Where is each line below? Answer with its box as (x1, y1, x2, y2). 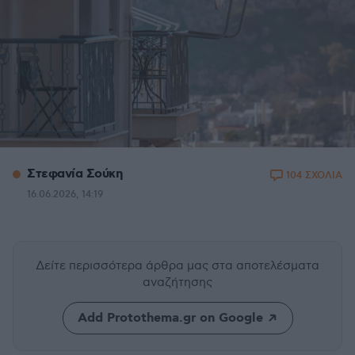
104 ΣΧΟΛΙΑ (286, 170, 342, 181)
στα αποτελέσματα (212, 258, 319, 273)
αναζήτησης (143, 275, 212, 289)
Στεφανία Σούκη (27, 166, 122, 182)
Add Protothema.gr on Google (77, 310, 263, 326)
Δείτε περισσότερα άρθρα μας (36, 258, 212, 273)
